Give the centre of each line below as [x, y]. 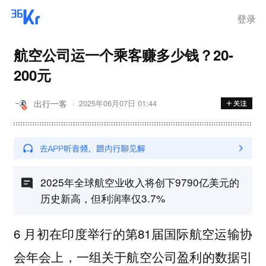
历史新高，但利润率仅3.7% [102, 198]
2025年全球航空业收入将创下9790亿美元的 [140, 182]
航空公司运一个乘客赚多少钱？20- [123, 54]
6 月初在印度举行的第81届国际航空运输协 [133, 233]
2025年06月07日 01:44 [118, 104]
